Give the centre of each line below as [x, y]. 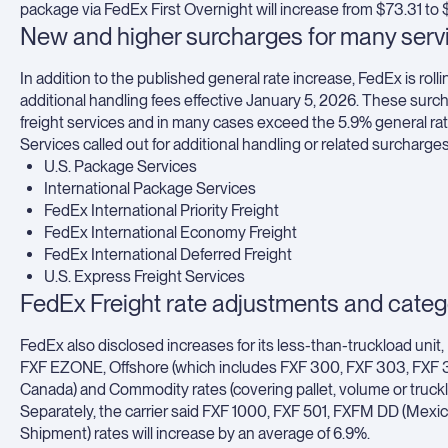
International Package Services [150, 188]
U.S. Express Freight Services [144, 276]
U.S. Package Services [120, 166]
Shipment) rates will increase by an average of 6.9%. [195, 433]
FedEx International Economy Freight [170, 232]
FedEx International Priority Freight [161, 210]
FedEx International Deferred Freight [168, 254]
